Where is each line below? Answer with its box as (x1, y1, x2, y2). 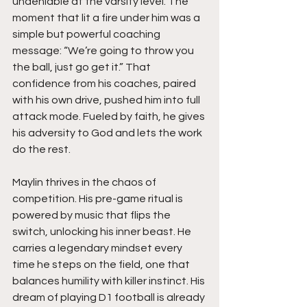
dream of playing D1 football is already (12, 291, 207, 303)
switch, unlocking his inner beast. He (12, 225, 193, 237)
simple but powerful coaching (12, 28, 162, 40)
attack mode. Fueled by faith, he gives (12, 110, 207, 122)
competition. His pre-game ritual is (12, 193, 185, 204)
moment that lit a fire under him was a (12, 12, 202, 23)
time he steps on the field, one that (12, 258, 192, 270)
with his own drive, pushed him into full (12, 94, 202, 106)
